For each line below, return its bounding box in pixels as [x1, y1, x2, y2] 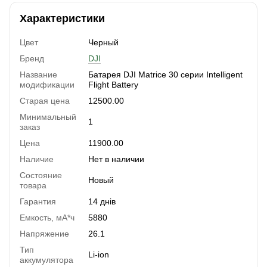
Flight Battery [88, 79, 138, 89]
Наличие [20, 154, 54, 164]
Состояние [20, 170, 62, 180]
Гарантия [20, 196, 56, 206]
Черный [88, 37, 119, 47]
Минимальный [20, 111, 76, 122]
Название [20, 69, 57, 79]
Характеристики [20, 12, 105, 24]
